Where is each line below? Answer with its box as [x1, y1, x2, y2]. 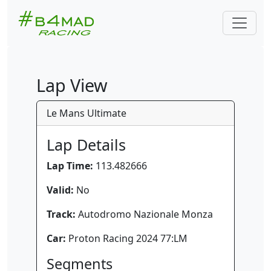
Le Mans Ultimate [47, 106, 126, 120]
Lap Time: [47, 159, 93, 172]
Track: [47, 207, 76, 221]
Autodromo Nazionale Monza [76, 207, 213, 221]
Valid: [47, 183, 74, 197]
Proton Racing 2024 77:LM [66, 232, 188, 245]
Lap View [36, 73, 108, 97]
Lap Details [47, 134, 126, 155]
